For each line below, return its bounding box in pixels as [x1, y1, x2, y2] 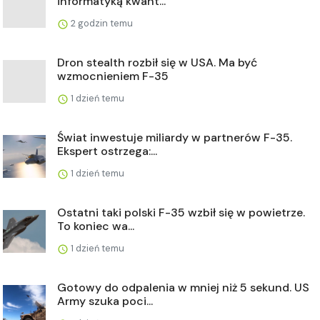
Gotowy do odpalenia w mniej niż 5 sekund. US [57, 279, 309, 295]
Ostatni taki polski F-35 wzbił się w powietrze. [57, 204, 305, 220]
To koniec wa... [57, 218, 134, 234]
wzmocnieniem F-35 [57, 68, 169, 84]
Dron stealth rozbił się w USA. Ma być [57, 54, 257, 70]
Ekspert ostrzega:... [57, 143, 157, 159]
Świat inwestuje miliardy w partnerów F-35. [57, 129, 292, 145]
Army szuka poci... [57, 293, 153, 309]
